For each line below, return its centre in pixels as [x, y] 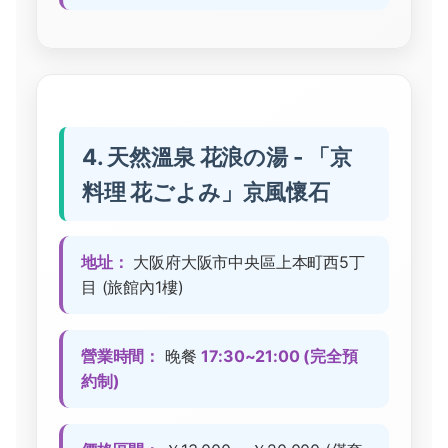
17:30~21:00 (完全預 [279, 355]
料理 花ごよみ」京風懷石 [206, 191]
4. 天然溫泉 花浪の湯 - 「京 [217, 156]
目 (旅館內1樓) [132, 286]
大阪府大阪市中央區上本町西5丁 [246, 261]
